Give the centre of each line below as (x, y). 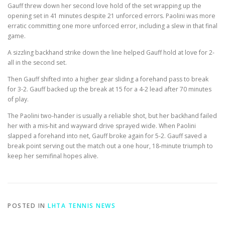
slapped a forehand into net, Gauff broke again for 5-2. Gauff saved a (107, 136)
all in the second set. (37, 62)
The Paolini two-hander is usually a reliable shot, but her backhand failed (112, 116)
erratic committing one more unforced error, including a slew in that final (113, 26)
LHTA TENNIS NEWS (82, 206)
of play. (18, 99)
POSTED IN (28, 206)
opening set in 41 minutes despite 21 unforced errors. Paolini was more (111, 16)
